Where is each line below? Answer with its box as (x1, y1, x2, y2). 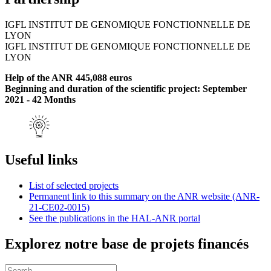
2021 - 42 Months (5, 94, 76, 105)
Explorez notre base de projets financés (5, 236, 249, 252)
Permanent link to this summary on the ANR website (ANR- (29, 191, 260, 202)
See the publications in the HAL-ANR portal (29, 213, 200, 224)
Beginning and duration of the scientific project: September (5, 83, 247, 94)
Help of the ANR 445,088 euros (5, 73, 132, 83)
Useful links (5, 152, 77, 168)
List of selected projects (29, 180, 119, 191)
